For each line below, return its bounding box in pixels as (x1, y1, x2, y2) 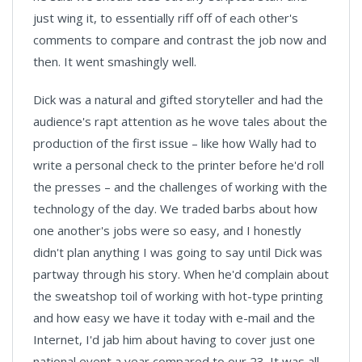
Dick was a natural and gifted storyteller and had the (33, 91, 323, 107)
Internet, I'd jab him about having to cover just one (33, 331, 315, 347)
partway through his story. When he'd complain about (33, 266, 329, 282)
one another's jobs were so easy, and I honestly (33, 222, 301, 238)
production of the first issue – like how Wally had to (33, 135, 317, 151)
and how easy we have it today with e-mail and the (33, 309, 315, 326)
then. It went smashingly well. (33, 53, 196, 69)
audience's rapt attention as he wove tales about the (33, 113, 327, 129)
